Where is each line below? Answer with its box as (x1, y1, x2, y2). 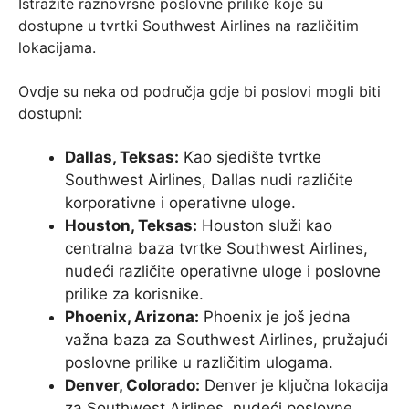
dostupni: (18, 103, 82, 122)
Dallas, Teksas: (65, 147, 179, 166)
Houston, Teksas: (65, 215, 197, 235)
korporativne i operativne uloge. (65, 193, 296, 212)
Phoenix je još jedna (199, 307, 351, 326)
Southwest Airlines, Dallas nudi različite (65, 170, 353, 189)
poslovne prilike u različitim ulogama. (65, 352, 333, 372)
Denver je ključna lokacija (200, 375, 389, 394)
